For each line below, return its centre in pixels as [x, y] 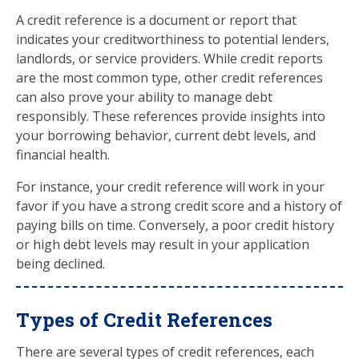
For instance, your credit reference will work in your [170, 187]
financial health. [63, 155]
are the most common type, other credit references [169, 78]
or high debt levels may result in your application [163, 244]
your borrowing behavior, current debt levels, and [166, 135]
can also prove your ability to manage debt [144, 97]
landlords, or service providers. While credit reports [169, 58]
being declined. [61, 264]
